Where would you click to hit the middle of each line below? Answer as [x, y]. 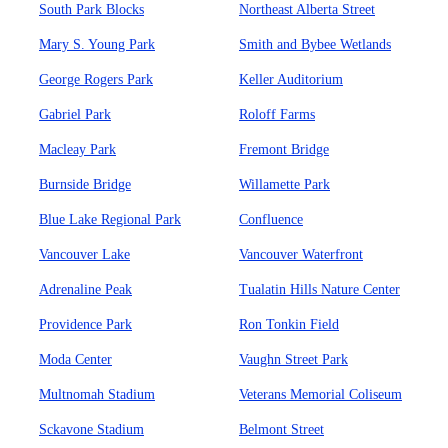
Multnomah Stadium [97, 394]
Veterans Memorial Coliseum [320, 394]
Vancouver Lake [84, 254]
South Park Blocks [91, 9]
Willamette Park [284, 184]
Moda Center [75, 359]
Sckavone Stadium [91, 429]
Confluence [271, 219]
